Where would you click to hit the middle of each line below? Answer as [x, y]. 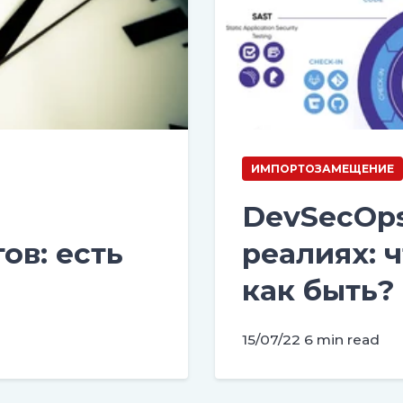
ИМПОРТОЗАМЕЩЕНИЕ [323, 168]
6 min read [342, 339]
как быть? [319, 290]
